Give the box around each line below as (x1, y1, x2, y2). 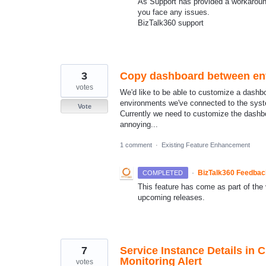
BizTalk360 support (138, 18, 204, 28)
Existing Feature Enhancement (161, 141, 250, 149)
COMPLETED (142, 169, 183, 177)
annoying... (120, 120, 158, 129)
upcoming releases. (138, 193, 205, 202)
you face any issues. (138, 8, 210, 17)
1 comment (120, 141, 152, 149)
